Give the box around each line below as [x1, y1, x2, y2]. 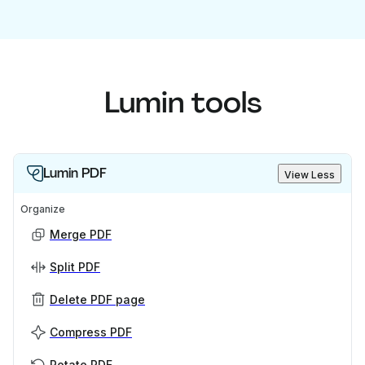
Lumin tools [103, 83, 262, 122]
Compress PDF [50, 325, 132, 340]
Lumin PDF [43, 165, 107, 182]
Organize [20, 203, 65, 216]
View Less [284, 169, 335, 182]
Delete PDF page [50, 292, 145, 307]
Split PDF [50, 260, 100, 275]
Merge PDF [50, 227, 112, 242]
